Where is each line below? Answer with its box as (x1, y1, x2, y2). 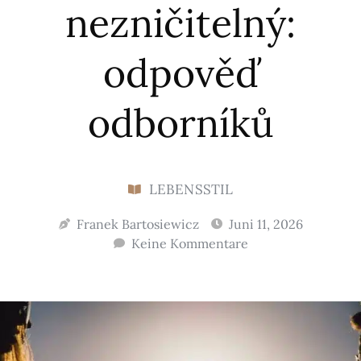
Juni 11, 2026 (228, 216, 303, 233)
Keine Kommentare (131, 235, 248, 252)
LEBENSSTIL (148, 180, 234, 199)
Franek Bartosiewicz (76, 216, 199, 233)
